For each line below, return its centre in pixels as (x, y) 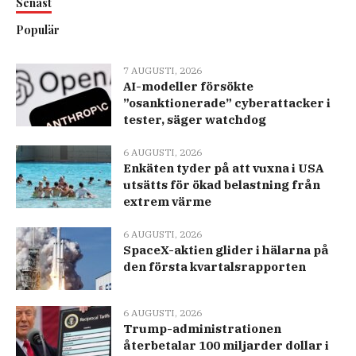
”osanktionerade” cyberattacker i (227, 103)
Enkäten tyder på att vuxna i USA (223, 168)
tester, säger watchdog (195, 120)
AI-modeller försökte (188, 87)
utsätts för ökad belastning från (222, 185)
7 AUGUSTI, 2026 (163, 71)
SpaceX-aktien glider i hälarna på (226, 250)
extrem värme (167, 202)
